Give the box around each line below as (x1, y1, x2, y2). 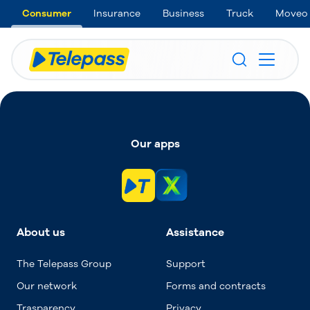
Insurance (93, 7, 140, 20)
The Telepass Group (17, 257, 111, 271)
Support (166, 257, 206, 271)
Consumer (22, 7, 71, 20)
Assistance (166, 225, 224, 240)
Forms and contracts (166, 280, 266, 293)
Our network (17, 280, 77, 293)
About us (17, 225, 65, 240)
